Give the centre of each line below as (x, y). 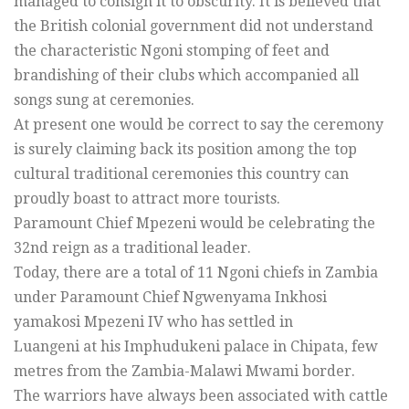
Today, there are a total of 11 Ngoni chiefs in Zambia (196, 272)
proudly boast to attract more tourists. (147, 198)
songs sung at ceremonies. (104, 100)
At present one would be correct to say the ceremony (199, 124)
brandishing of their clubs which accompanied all (186, 75)
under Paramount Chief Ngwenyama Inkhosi (170, 297)
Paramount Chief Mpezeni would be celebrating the (194, 223)
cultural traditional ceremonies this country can (181, 173)
